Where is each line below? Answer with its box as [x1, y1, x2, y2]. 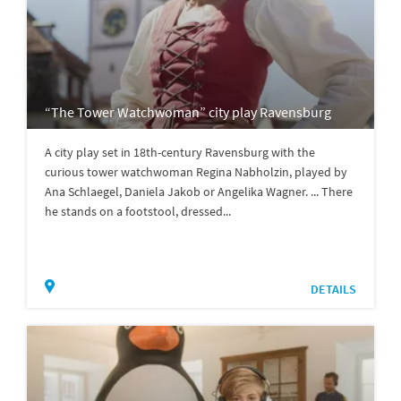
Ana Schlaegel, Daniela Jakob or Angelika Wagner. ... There [45, 183, 353, 200]
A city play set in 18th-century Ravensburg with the [45, 143, 315, 160]
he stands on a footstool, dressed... [45, 202, 231, 219]
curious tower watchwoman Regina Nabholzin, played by [45, 163, 347, 180]
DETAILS [311, 280, 356, 297]
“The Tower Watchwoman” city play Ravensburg [45, 102, 331, 121]
